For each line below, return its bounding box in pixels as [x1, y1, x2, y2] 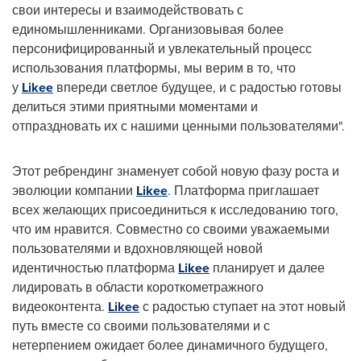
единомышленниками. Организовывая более [12, 19, 284, 39]
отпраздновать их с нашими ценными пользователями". [12, 116, 345, 135]
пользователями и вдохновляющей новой [12, 239, 263, 258]
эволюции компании [12, 180, 136, 200]
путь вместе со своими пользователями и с [12, 316, 270, 335]
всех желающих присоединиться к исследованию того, [12, 200, 338, 219]
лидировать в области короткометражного [12, 277, 263, 297]
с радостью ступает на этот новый [139, 297, 346, 316]
